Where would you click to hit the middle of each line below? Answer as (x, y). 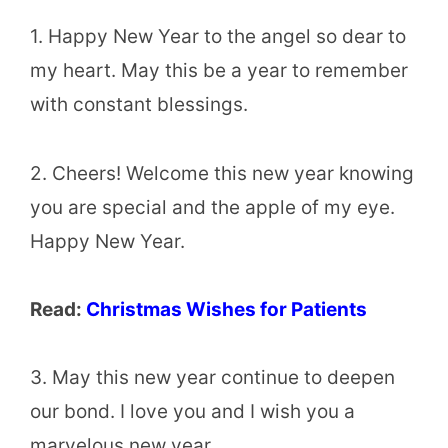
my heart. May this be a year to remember (219, 71)
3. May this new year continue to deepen (212, 377)
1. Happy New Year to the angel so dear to (218, 37)
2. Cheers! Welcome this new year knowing (222, 173)
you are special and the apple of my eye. (212, 207)
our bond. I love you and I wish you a (192, 411)
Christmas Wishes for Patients (226, 309)
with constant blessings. (139, 105)
